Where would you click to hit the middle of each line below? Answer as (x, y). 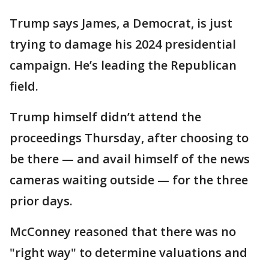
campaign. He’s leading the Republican (123, 65)
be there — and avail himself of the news (130, 159)
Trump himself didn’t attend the (105, 117)
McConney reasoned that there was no (123, 231)
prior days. (41, 201)
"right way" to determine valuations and (128, 252)
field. (24, 86)
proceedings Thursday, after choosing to (129, 138)
